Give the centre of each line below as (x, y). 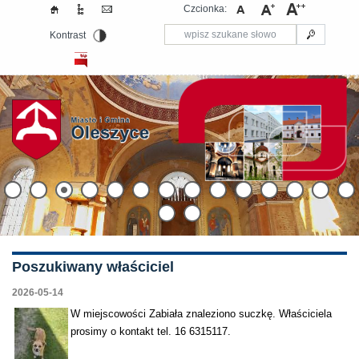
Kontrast (69, 35)
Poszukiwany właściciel (93, 267)
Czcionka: (206, 9)
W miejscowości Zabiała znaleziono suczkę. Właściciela (201, 314)
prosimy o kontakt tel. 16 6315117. (151, 331)
